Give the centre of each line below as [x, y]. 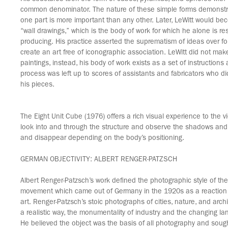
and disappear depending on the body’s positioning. [102, 138]
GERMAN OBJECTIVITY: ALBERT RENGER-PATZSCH [99, 160]
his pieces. [37, 85]
